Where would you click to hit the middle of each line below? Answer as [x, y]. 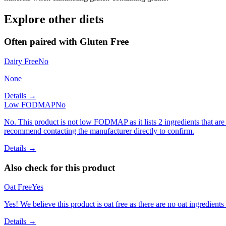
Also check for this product [60, 167]
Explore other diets [54, 19]
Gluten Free [104, 42]
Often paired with [42, 42]
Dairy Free [21, 61]
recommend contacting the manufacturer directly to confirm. [99, 131]
